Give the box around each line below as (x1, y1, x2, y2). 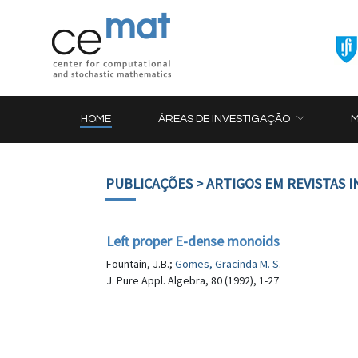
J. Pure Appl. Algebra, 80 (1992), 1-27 (106, 273, 279, 288)
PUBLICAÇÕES (105, 174, 193, 193)
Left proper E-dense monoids (106, 232, 280, 250)
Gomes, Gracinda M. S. (175, 257, 281, 271)
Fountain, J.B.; (106, 257, 175, 271)
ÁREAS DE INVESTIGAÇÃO (158, 113, 291, 125)
